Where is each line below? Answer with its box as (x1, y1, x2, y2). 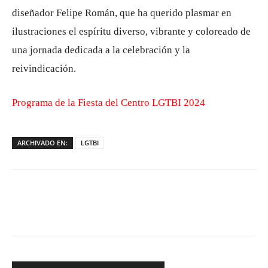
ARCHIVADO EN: (17, 138, 68, 147)
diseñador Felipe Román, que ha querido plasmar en (12, 7, 232, 19)
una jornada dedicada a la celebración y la (12, 44, 190, 56)
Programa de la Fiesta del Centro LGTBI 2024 (12, 97, 205, 108)
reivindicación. (12, 63, 76, 74)
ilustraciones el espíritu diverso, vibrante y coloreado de (12, 26, 251, 37)
